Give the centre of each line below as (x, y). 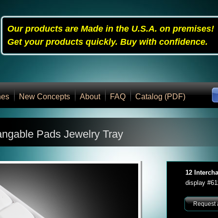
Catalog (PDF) (160, 97)
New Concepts (45, 97)
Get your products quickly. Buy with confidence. (108, 42)
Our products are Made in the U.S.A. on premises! (111, 29)
